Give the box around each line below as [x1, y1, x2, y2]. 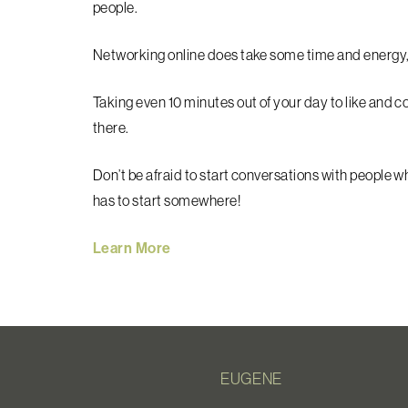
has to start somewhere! [93, 191, 241, 209]
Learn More [93, 239, 171, 257]
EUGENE [219, 369, 283, 388]
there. [93, 118, 132, 137]
